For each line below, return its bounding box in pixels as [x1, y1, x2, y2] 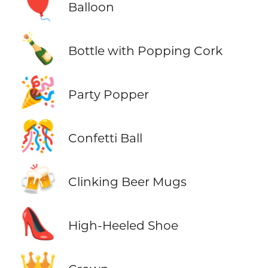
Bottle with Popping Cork [68, 42, 223, 58]
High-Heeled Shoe [68, 218, 178, 233]
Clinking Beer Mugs [68, 174, 187, 190]
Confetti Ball [68, 130, 142, 146]
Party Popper [68, 86, 149, 102]
